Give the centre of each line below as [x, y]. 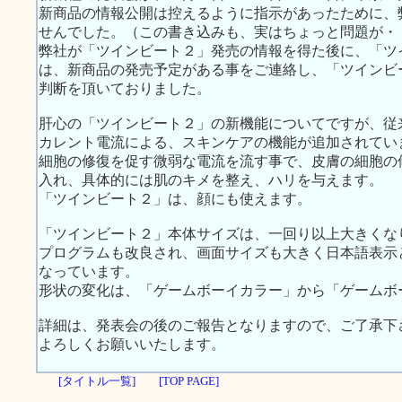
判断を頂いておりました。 [125, 88]
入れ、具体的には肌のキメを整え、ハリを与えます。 [211, 180]
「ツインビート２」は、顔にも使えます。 [175, 199]
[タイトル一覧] [97, 381]
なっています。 [89, 271]
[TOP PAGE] [189, 381]
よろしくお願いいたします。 [132, 344]
